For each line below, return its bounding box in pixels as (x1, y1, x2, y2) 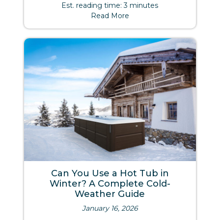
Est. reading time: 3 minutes (61, 1, 159, 10)
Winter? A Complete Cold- (49, 178, 170, 189)
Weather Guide (75, 189, 145, 199)
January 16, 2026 (82, 204, 138, 213)
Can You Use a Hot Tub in (51, 168, 169, 179)
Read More (90, 11, 129, 20)
